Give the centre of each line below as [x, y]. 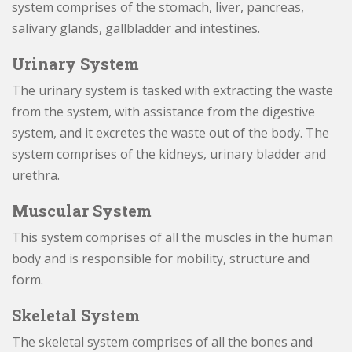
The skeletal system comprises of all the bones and [162, 342]
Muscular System [82, 211]
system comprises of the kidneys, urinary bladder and [169, 154]
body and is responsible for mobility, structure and [161, 258]
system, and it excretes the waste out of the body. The [170, 133]
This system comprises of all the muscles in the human [172, 237]
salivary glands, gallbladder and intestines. [136, 28]
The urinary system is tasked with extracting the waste [172, 90]
